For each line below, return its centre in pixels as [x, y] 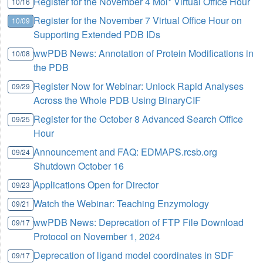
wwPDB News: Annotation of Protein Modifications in [144, 53]
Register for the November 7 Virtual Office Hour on [138, 21]
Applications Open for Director [96, 185]
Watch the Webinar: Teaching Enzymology [122, 204]
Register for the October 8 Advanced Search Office [139, 119]
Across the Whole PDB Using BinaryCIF [117, 100]
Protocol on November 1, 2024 [97, 237]
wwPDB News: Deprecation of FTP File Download [139, 222]
